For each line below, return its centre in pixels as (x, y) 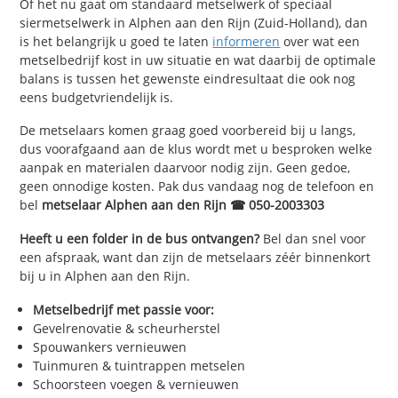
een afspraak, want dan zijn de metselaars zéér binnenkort (195, 258)
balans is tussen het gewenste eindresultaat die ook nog (188, 78)
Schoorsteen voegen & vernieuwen (136, 384)
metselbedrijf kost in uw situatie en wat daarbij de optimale (198, 60)
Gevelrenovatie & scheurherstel (127, 328)
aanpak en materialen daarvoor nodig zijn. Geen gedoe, (185, 168)
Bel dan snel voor (313, 239)
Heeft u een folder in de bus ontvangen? (140, 239)
